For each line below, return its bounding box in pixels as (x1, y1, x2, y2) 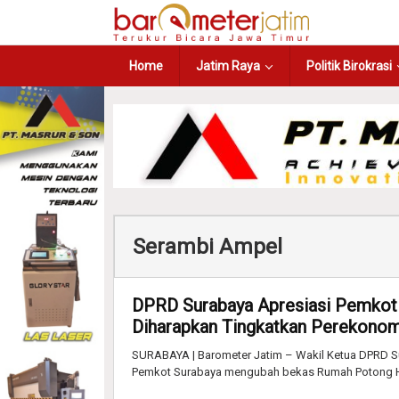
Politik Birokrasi (306, 59, 392, 73)
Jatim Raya (196, 59, 260, 73)
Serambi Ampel (133, 233, 282, 259)
